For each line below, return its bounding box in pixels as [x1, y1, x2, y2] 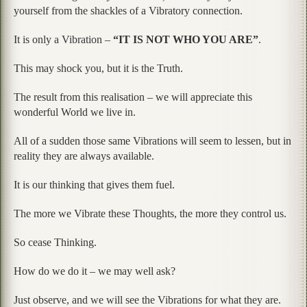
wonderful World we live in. [14, 106, 136, 118]
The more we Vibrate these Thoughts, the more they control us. [14, 207, 286, 219]
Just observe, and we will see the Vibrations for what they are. [14, 293, 281, 306]
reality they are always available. [14, 149, 154, 162]
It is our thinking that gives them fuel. [14, 178, 175, 191]
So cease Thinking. [14, 236, 97, 248]
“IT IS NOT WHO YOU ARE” [113, 33, 258, 45]
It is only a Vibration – [14, 33, 113, 45]
